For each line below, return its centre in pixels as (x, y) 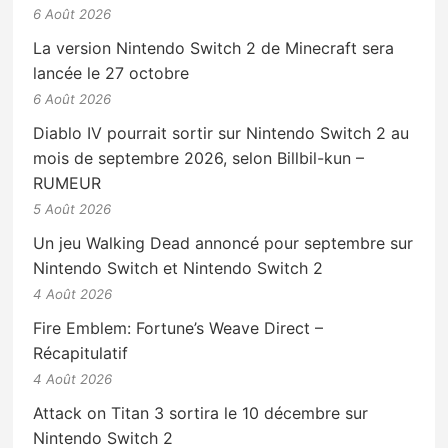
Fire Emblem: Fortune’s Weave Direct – (178, 328)
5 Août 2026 (72, 209)
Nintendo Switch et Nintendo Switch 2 (178, 268)
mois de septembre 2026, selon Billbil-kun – (199, 158)
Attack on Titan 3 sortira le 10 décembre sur (201, 413)
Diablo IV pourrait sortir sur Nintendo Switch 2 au (221, 133)
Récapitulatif (81, 353)
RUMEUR (67, 183)
